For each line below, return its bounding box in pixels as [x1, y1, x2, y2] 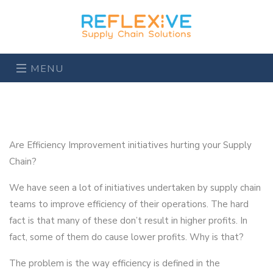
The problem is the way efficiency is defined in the [9, 257, 220, 269]
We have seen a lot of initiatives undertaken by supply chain [9, 182, 261, 194]
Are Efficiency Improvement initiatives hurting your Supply [9, 139, 252, 151]
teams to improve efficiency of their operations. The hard [9, 198, 249, 210]
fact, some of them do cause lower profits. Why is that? [9, 231, 244, 243]
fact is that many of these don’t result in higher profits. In [9, 214, 247, 227]
